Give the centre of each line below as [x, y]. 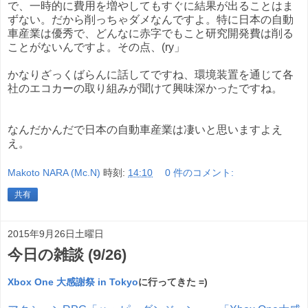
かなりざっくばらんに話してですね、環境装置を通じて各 [151, 74]
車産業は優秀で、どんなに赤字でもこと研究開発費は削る [151, 33]
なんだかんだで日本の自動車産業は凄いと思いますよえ [145, 129]
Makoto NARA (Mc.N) [54, 173]
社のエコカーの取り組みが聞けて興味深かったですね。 [145, 88]
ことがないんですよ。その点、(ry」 [96, 47]
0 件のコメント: [200, 173]
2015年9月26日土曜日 [56, 234]
